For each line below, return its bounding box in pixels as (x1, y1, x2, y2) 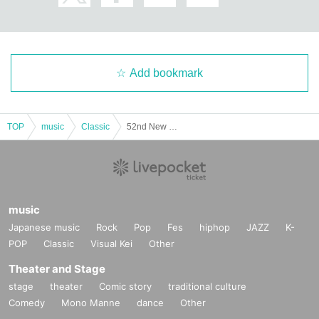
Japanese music (9, 221, 80, 233)
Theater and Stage (9, 261, 105, 276)
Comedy (9, 296, 45, 308)
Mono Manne (61, 296, 120, 308)
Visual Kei (90, 237, 132, 249)
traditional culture (168, 280, 246, 292)
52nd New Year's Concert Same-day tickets (169, 121, 177, 132)
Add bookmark (130, 66, 203, 79)
